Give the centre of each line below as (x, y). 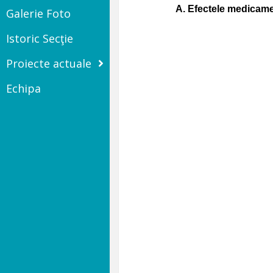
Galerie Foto (38, 13)
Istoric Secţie (40, 38)
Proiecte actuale (49, 63)
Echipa (23, 88)
